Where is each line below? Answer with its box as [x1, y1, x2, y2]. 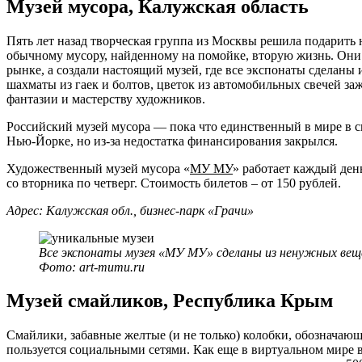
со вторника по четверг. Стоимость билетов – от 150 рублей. [6, 175, 341, 190]
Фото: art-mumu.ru [39, 259, 145, 274]
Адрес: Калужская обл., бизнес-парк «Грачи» [6, 203, 254, 217]
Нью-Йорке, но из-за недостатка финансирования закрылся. [6, 133, 338, 148]
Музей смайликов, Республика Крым [6, 290, 333, 312]
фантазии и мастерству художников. [6, 91, 205, 106]
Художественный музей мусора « [6, 161, 190, 175]
